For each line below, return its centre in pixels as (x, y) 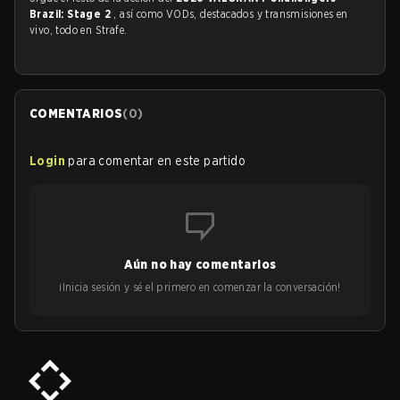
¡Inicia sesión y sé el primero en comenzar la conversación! (200, 287)
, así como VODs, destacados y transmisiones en (231, 14)
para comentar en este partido (157, 161)
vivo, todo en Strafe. (79, 30)
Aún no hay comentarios (200, 264)
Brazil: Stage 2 (72, 14)
